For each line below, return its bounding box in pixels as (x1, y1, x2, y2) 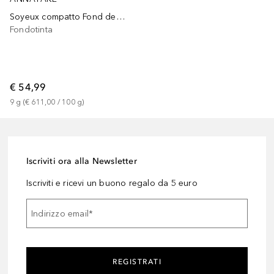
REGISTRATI (113, 257, 161, 267)
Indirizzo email (31, 208, 89, 219)
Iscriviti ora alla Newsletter (26, 156, 137, 167)
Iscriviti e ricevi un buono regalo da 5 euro (26, 178, 198, 189)
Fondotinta (10, 24, 53, 35)
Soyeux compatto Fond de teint (116, 12, 125, 23)
